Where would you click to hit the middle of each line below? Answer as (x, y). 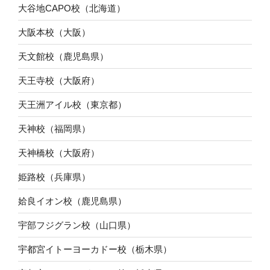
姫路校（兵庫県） (54, 177)
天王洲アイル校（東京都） (72, 104)
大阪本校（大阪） (54, 32)
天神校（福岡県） (54, 128)
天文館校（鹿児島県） (63, 56)
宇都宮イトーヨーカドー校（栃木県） (95, 249)
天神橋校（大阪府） (59, 152)
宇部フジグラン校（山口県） (77, 225)
